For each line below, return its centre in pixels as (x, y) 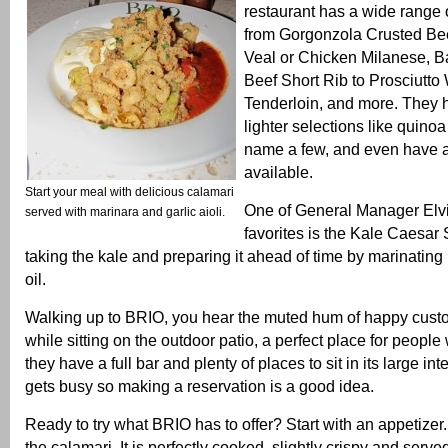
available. (278, 172)
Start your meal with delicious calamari (129, 192)
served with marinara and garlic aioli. (125, 212)
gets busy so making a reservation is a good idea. (199, 386)
